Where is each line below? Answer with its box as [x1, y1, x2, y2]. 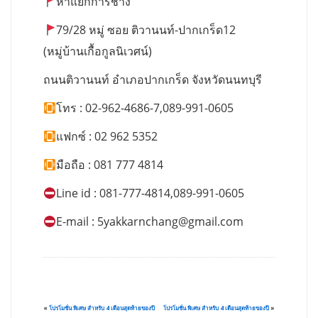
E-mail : [56, 214, 98, 229]
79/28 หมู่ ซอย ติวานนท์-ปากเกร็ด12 [56, 22, 236, 38]
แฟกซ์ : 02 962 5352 [56, 128, 158, 144]
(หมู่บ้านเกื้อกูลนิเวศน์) [43, 43, 152, 59]
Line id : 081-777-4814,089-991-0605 [56, 185, 245, 201]
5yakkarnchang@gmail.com [97, 214, 244, 229]
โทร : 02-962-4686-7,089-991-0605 [56, 100, 234, 116]
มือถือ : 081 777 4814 [56, 157, 164, 172]
